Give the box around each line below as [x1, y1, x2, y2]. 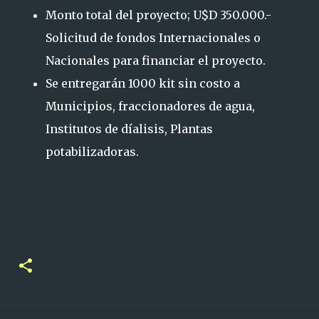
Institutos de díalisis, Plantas [46, 122, 213, 136]
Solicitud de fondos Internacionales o [46, 31, 261, 45]
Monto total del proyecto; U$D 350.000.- [46, 8, 271, 22]
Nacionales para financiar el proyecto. [46, 53, 266, 68]
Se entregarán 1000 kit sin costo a [46, 76, 240, 90]
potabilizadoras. [46, 145, 139, 159]
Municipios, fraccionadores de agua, [46, 99, 255, 113]
